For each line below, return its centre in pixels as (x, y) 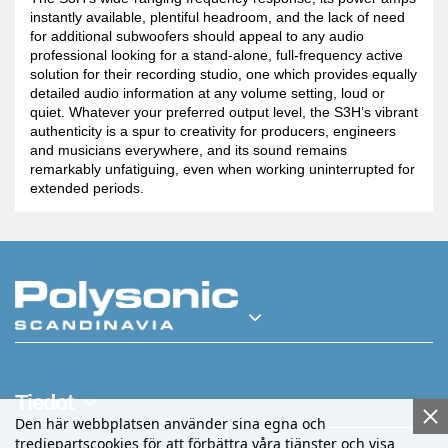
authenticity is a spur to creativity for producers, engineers (213, 131)
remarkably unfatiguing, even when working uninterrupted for (222, 169)
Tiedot (44, 403)
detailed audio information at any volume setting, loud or (207, 93)
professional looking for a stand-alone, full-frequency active (216, 55)
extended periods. (87, 188)
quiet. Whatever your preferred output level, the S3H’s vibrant (224, 112)
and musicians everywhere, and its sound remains (188, 150)
